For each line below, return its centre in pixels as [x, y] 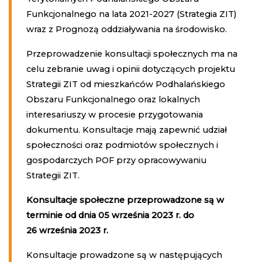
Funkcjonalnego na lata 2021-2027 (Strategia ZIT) [131, 14]
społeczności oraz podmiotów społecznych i [122, 145]
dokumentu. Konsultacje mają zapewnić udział [126, 130]
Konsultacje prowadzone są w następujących [124, 255]
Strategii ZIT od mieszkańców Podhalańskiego [125, 84]
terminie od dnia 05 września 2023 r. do [110, 215]
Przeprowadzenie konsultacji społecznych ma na [132, 54]
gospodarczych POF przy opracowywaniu [116, 160]
